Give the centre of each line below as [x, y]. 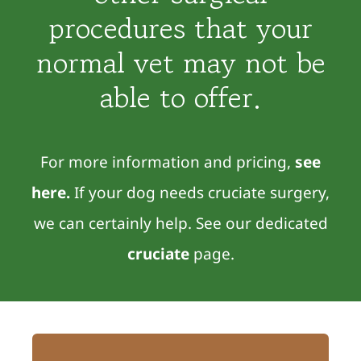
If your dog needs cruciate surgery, [200, 192]
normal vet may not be [180, 62]
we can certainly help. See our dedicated [180, 223]
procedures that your [180, 28]
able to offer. [180, 97]
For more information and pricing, [168, 162]
